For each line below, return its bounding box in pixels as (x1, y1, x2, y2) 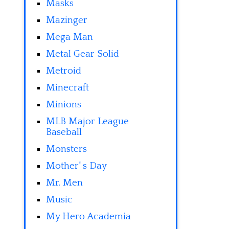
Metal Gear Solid (46, 49, 119, 59)
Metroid (46, 65, 81, 76)
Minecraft (46, 82, 89, 93)
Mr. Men (46, 177, 83, 188)
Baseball (46, 127, 82, 138)
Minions (46, 99, 81, 110)
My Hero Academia (46, 211, 131, 222)
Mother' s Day (46, 161, 107, 171)
